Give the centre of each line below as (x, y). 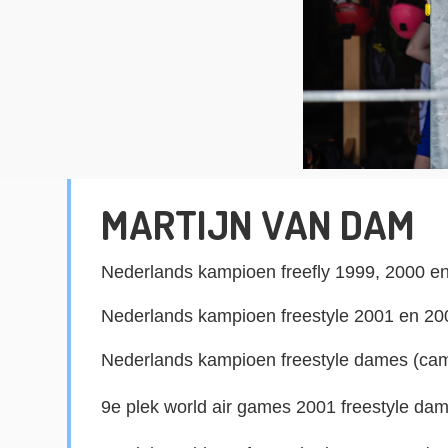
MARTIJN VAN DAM (258, 223)
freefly (306, 271)
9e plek (133, 406)
